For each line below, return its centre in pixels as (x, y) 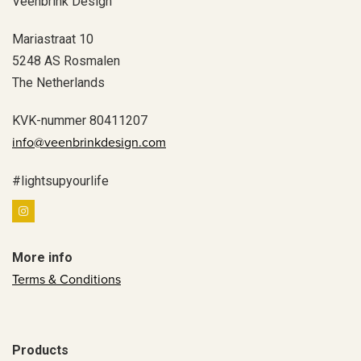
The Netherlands (58, 83)
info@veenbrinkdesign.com (89, 143)
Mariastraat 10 (53, 39)
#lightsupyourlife (60, 181)
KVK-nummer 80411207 (80, 121)
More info (42, 258)
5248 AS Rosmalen (66, 61)
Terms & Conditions (66, 280)
